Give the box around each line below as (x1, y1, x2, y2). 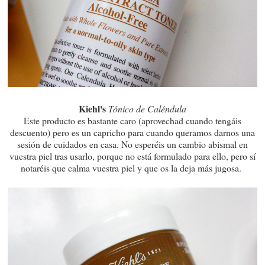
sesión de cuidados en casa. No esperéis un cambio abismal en (17, 137, 248, 150)
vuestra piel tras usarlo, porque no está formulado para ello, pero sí (9, 149, 256, 162)
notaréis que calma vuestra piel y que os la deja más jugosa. (21, 161, 244, 174)
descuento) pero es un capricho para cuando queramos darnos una (10, 125, 255, 138)
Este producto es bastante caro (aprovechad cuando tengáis (24, 114, 241, 127)
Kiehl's (79, 101, 106, 115)
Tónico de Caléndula (108, 102, 186, 115)
